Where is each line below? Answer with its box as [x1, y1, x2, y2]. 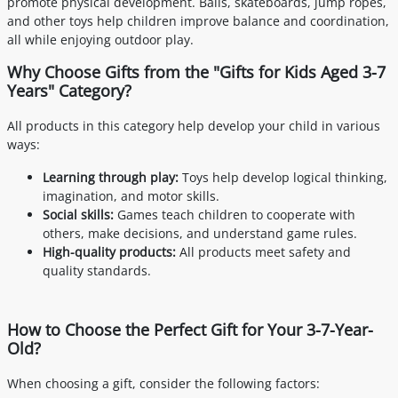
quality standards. [43, 262, 151, 280]
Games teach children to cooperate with [114, 206, 355, 224]
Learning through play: [43, 169, 179, 187]
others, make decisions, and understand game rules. [43, 225, 357, 243]
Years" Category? [7, 80, 131, 102]
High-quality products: [43, 243, 176, 261]
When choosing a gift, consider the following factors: [7, 375, 320, 393]
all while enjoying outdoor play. [7, 31, 194, 49]
